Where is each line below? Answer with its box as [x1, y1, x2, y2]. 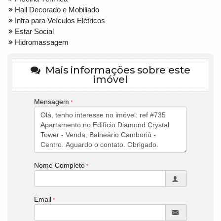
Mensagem [34, 97, 69, 106]
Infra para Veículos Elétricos [15, 16, 105, 25]
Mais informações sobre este [43, 64, 190, 76]
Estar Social [15, 27, 54, 36]
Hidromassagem [15, 37, 69, 46]
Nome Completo [34, 161, 85, 169]
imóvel [93, 73, 128, 85]
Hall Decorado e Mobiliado [15, 5, 99, 14]
